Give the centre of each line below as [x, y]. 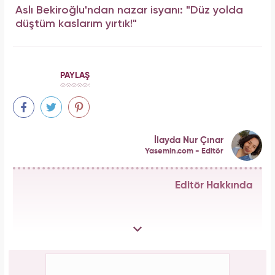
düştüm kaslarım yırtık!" [76, 24]
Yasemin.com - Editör [184, 151]
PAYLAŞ [75, 76]
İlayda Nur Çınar [189, 140]
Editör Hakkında [214, 186]
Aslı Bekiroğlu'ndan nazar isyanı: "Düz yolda [129, 10]
